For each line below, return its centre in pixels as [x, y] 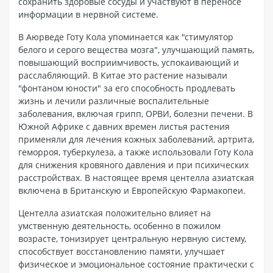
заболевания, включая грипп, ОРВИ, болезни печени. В [136, 113]
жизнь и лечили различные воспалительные [114, 101]
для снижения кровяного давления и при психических [133, 165]
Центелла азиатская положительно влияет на [115, 213]
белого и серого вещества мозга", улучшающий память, [136, 49]
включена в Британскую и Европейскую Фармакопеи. [132, 190]
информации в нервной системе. [88, 14]
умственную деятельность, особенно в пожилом [119, 225]
